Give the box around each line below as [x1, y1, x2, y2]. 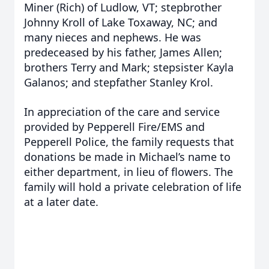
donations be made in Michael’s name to [24, 150, 231, 164]
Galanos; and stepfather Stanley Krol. [24, 75, 216, 89]
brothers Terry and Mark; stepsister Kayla [24, 60, 234, 74]
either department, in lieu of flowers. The [24, 165, 233, 179]
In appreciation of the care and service [24, 104, 220, 119]
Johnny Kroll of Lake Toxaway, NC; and [24, 15, 217, 29]
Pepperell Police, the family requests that [24, 134, 234, 149]
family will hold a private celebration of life [24, 180, 241, 194]
